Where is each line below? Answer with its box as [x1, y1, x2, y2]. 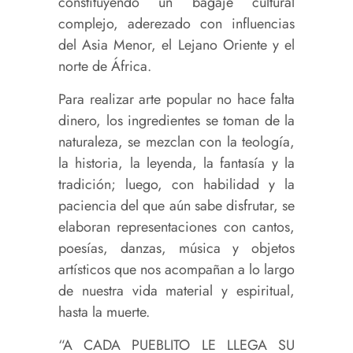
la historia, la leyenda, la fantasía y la [58, 153, 295, 174]
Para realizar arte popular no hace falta [58, 89, 295, 110]
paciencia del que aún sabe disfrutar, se [58, 195, 295, 217]
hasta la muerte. [58, 302, 150, 323]
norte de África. [58, 56, 151, 77]
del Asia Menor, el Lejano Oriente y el [58, 35, 295, 56]
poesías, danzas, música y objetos [58, 238, 295, 259]
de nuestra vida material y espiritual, [58, 281, 295, 302]
